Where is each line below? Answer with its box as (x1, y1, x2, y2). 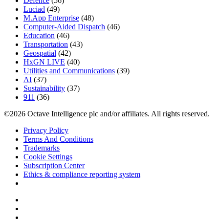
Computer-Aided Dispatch (23, 22, 105, 31)
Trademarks (23, 143, 60, 152)
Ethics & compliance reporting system (23, 170, 140, 178)
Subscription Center (23, 161, 85, 170)
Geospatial (23, 48, 56, 57)
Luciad (23, 4, 45, 13)
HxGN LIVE (23, 57, 65, 66)
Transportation (23, 40, 68, 48)
